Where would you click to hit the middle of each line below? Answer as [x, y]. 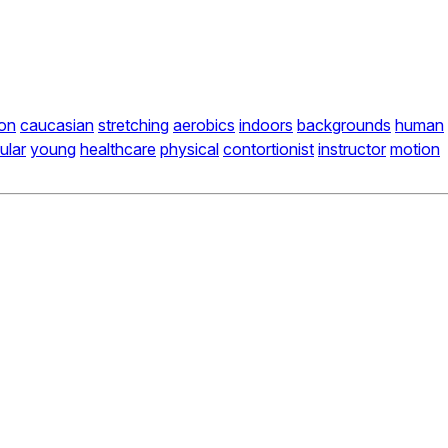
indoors [266, 125]
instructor [352, 149]
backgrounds [344, 125]
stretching [133, 125]
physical [189, 149]
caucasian [57, 125]
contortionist [268, 149]
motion [415, 149]
